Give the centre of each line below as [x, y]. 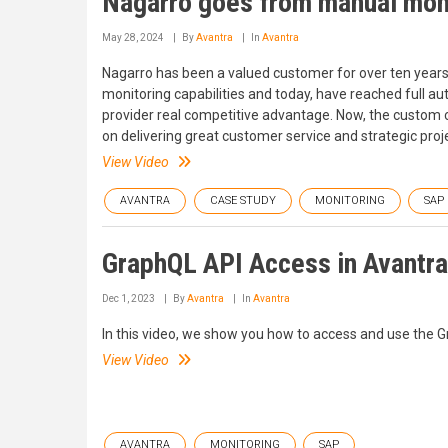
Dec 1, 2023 [128, 298]
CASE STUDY [243, 200]
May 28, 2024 [133, 37]
